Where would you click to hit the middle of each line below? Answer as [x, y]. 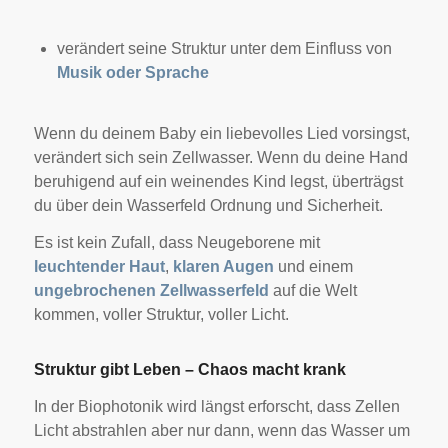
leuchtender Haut [99, 267]
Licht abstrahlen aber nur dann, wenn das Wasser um [221, 430]
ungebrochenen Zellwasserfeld [151, 291]
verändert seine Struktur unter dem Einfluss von [224, 49]
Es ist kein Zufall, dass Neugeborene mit [176, 243]
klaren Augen [223, 267]
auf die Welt [312, 291]
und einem [313, 267]
